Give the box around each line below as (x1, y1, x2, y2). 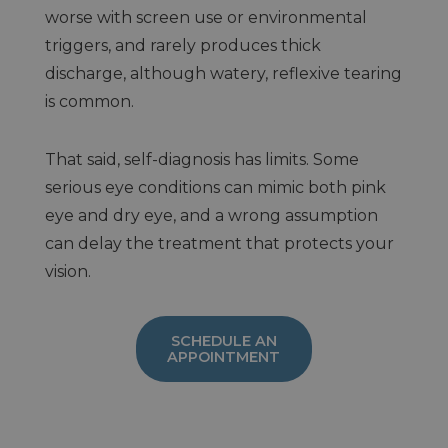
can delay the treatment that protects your (44, 233, 394, 253)
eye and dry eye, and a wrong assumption (44, 205, 378, 225)
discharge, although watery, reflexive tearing (44, 63, 402, 83)
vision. (44, 261, 91, 281)
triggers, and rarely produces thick (44, 35, 321, 55)
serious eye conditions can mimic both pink (44, 177, 386, 197)
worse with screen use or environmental (44, 7, 367, 27)
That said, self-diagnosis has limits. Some (44, 149, 359, 169)
